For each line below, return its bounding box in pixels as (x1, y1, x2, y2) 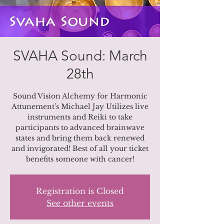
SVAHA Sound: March (12, 47, 147, 64)
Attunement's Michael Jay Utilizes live (11, 102, 148, 111)
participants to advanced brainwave (15, 123, 144, 132)
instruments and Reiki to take (27, 112, 132, 121)
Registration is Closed (36, 186, 124, 196)
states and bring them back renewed (15, 133, 144, 142)
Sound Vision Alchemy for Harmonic (12, 91, 147, 100)
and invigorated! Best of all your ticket (11, 144, 148, 153)
